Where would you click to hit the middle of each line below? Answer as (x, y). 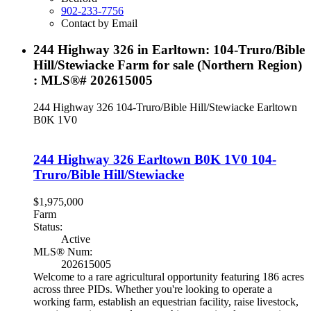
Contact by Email (99, 23)
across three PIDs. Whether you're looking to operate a (153, 289)
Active (76, 239)
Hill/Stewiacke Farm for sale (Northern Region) (168, 65)
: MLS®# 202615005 (93, 81)
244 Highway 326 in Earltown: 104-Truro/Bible (169, 50)
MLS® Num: (63, 251)
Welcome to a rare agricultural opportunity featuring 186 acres (169, 276)
